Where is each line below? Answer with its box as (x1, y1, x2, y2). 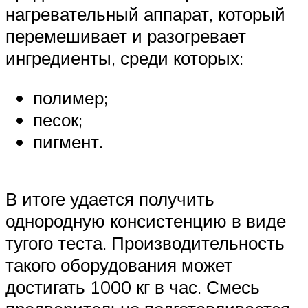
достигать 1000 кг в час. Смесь (5, 276, 260, 298)
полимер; (33, 86, 108, 109)
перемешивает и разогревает (5, 25, 246, 47)
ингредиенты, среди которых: (5, 47, 243, 69)
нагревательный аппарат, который (5, 3, 285, 25)
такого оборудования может (5, 254, 232, 276)
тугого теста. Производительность (5, 232, 285, 254)
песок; (33, 108, 82, 131)
